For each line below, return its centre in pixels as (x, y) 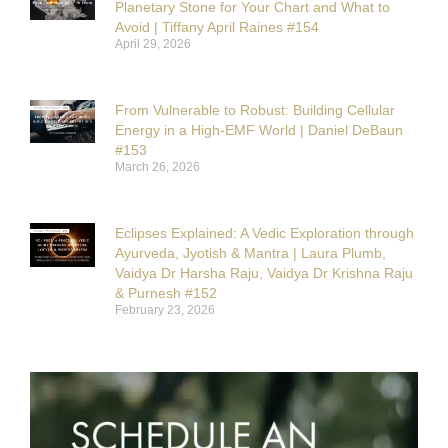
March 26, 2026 (157, 167)
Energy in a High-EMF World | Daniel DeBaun (259, 130)
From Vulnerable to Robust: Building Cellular (255, 110)
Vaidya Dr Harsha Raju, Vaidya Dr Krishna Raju (264, 273)
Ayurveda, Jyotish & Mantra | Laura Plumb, (250, 253)
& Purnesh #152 (166, 293)
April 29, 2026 (153, 43)
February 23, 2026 (165, 310)
